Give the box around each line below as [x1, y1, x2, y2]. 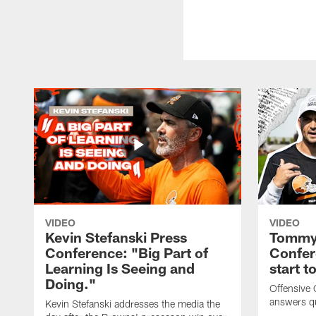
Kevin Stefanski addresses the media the [45, 297, 220, 310]
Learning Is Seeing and [45, 259, 195, 276]
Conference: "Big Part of [45, 243, 208, 261]
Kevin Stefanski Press [45, 228, 187, 245]
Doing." [45, 274, 96, 292]
